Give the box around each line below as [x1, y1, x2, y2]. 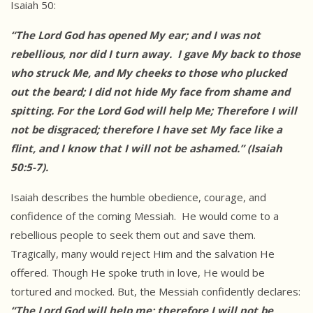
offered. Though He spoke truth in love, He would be [10, 265, 265, 280]
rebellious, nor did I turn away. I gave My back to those [10, 47, 300, 61]
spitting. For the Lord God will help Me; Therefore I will [10, 103, 297, 118]
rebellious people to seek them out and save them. [10, 228, 256, 242]
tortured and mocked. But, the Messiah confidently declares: [10, 284, 300, 299]
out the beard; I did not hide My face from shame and [10, 85, 290, 99]
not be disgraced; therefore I [10, 122, 159, 137]
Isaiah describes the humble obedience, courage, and [10, 190, 266, 205]
